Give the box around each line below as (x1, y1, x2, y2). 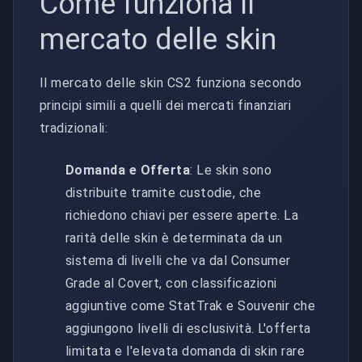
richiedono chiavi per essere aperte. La (65, 207, 299, 223)
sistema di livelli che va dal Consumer (65, 252, 291, 268)
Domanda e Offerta (65, 162, 191, 178)
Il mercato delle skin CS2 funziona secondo (40, 74, 302, 90)
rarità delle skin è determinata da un (65, 229, 283, 246)
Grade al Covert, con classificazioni (65, 275, 277, 291)
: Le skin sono (190, 162, 272, 178)
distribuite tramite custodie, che (65, 184, 262, 200)
